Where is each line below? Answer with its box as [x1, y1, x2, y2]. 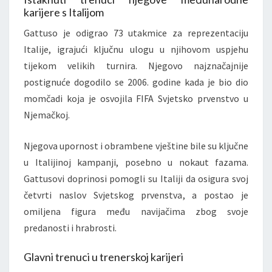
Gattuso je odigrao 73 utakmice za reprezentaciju [24, 26, 248, 39]
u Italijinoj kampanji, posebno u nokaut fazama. [24, 155, 248, 168]
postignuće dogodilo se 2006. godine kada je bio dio [24, 75, 248, 88]
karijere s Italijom [24, 5, 104, 19]
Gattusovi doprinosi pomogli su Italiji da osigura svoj [24, 172, 248, 185]
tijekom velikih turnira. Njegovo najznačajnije [24, 59, 248, 72]
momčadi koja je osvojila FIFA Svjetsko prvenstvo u [24, 92, 248, 104]
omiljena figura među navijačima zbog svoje [24, 205, 248, 217]
